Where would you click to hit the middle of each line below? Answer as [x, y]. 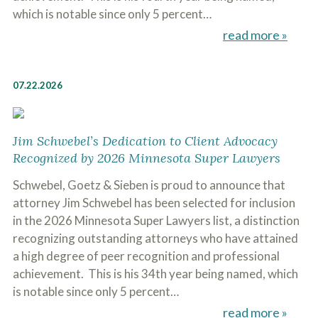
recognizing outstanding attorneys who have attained [155, 238]
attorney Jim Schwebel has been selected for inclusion [154, 203]
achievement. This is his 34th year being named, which [155, 274]
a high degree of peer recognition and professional [146, 256]
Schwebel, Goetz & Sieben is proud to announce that [149, 185]
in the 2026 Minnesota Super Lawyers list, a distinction [156, 220]
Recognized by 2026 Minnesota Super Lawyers [146, 158]
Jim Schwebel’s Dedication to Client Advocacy [145, 141]
